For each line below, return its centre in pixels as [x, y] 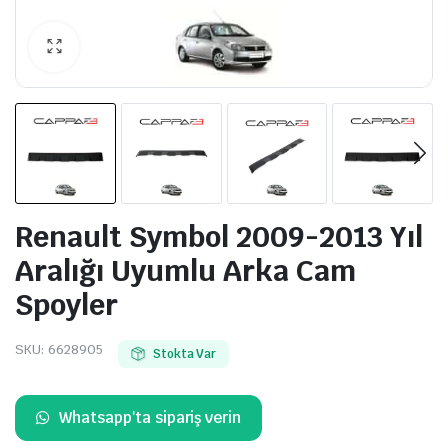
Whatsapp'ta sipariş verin [150, 417]
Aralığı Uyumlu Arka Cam [185, 270]
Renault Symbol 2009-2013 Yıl [219, 236]
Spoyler [66, 304]
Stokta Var [184, 353]
